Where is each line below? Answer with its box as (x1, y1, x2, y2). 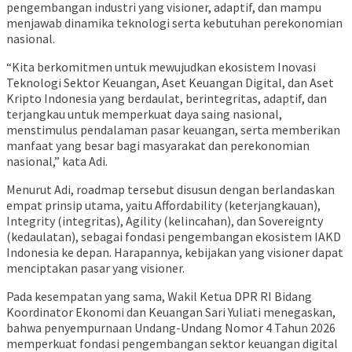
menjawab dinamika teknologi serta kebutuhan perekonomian (6, 15, 343, 31)
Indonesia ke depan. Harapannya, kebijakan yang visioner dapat (6, 244, 343, 261)
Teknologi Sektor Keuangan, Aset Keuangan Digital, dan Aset (6, 75, 334, 91)
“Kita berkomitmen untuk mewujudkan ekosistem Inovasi (6, 59, 316, 75)
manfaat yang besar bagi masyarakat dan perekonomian (6, 137, 310, 154)
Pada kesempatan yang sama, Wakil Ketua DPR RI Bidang (6, 288, 312, 305)
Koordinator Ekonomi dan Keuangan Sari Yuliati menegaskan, (6, 304, 335, 321)
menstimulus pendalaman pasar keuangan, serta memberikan (6, 122, 340, 138)
